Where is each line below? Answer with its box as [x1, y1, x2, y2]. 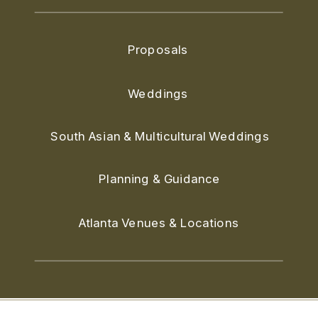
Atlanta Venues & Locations [77, 214, 243, 230]
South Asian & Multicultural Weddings [50, 128, 270, 143]
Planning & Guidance [99, 170, 221, 186]
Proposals [127, 41, 192, 57]
